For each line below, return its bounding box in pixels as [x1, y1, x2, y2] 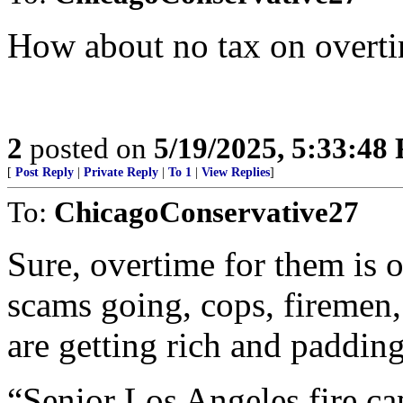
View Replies [201, 166, 270, 179]
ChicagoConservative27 [54, 195, 359, 228]
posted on [22, 131, 154, 165]
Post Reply [15, 166, 74, 179]
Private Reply [84, 166, 158, 179]
